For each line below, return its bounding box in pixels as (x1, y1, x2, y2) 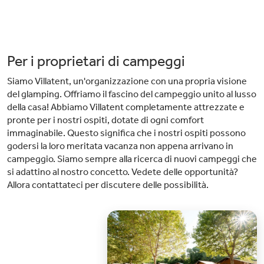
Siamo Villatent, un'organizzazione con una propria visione (7, 75, 247, 87)
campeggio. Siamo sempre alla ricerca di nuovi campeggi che (7, 153, 257, 164)
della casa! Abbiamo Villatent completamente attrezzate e (7, 101, 245, 113)
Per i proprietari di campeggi (7, 52, 185, 70)
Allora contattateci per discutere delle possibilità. (7, 179, 209, 190)
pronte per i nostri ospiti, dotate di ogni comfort (7, 114, 204, 126)
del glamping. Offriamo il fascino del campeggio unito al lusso (7, 88, 256, 100)
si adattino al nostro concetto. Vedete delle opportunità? (7, 166, 238, 177)
